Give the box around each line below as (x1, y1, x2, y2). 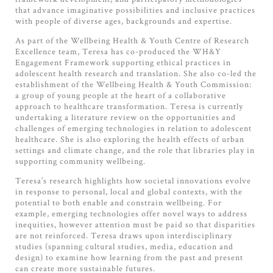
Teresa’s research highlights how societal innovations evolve (15, 174, 251, 186)
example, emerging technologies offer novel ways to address (15, 207, 247, 219)
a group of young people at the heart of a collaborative (15, 89, 226, 101)
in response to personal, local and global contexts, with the (15, 185, 243, 197)
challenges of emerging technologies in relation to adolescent (15, 122, 252, 133)
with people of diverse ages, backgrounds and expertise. (15, 15, 236, 26)
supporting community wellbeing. (15, 155, 146, 166)
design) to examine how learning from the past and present (15, 251, 243, 263)
